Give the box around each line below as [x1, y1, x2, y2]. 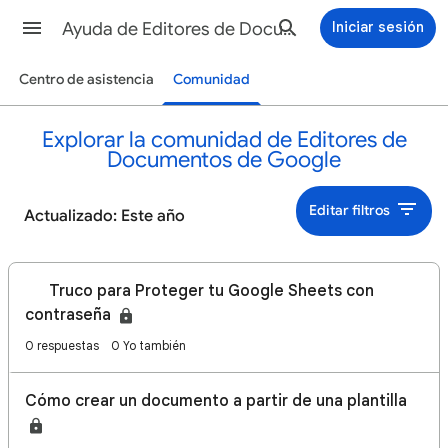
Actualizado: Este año [24, 206, 185, 226]
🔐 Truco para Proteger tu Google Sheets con [25, 281, 374, 301]
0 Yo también [111, 338, 186, 353]
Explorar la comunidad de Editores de [41, 126, 407, 153]
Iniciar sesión [332, 18, 424, 36]
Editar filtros [309, 202, 390, 219]
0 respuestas [25, 338, 99, 353]
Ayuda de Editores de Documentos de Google [283, 18, 296, 40]
